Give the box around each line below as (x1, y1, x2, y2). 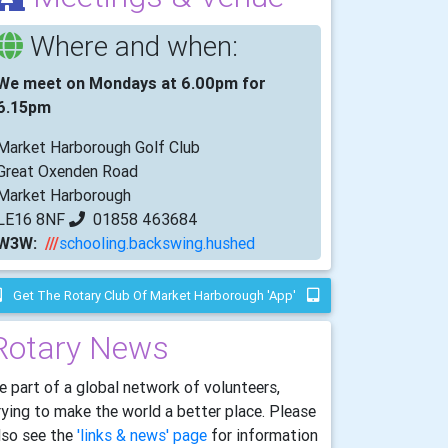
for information (207, 424, 318, 445)
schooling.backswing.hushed (59, 232, 255, 253)
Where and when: (23, 28, 238, 63)
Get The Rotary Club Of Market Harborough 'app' (9, 286, 299, 304)
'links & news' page (77, 424, 207, 445)
